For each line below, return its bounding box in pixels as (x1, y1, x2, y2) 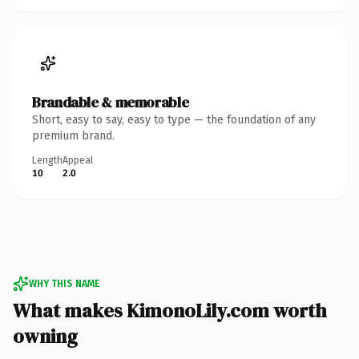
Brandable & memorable (32, 91, 189, 112)
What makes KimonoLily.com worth (13, 296, 327, 324)
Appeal (63, 154, 93, 166)
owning (13, 322, 78, 349)
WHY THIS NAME (29, 277, 99, 289)
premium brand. (32, 128, 115, 143)
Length (32, 154, 63, 166)
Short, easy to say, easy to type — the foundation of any (32, 112, 316, 127)
